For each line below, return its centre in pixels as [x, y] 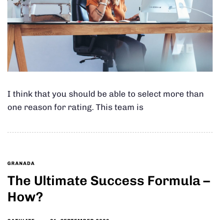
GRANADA [21, 164]
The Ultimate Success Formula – [109, 181]
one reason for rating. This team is [75, 107]
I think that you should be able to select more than [106, 94]
